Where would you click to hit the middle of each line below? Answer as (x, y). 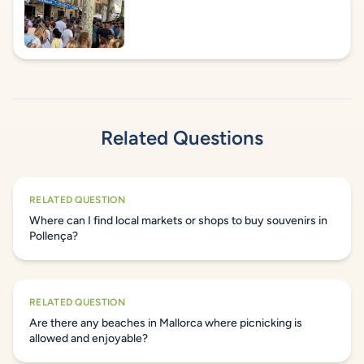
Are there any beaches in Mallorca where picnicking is (166, 323)
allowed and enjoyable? (89, 338)
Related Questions (182, 138)
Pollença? (54, 236)
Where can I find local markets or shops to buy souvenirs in (178, 221)
